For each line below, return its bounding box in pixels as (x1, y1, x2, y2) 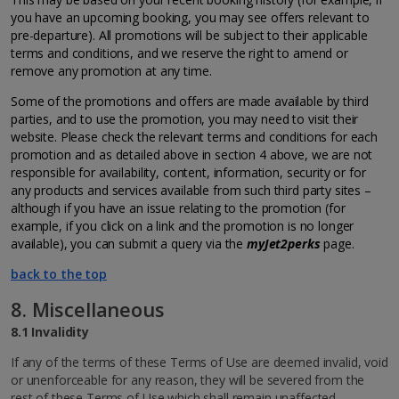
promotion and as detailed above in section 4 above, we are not (11, 146, 373, 163)
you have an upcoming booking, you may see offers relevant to (11, 9, 370, 26)
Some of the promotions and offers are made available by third (11, 93, 369, 110)
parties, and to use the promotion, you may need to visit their (11, 110, 359, 127)
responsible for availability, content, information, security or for (11, 164, 366, 181)
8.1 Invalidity (11, 323, 90, 340)
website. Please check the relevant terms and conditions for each (11, 128, 379, 145)
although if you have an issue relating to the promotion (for (11, 199, 346, 216)
